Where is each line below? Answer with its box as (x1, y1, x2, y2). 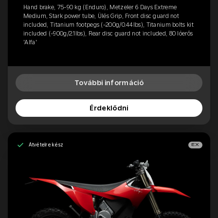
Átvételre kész (28, 142, 63, 148)
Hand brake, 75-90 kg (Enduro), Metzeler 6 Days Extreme (23, 3, 177, 11)
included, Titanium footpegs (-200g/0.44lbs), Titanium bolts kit (23, 21, 194, 28)
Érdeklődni (90, 104, 128, 112)
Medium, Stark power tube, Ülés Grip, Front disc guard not (23, 12, 180, 19)
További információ (74, 78, 144, 87)
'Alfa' (23, 38, 37, 46)
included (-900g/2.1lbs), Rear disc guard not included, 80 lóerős (23, 30, 193, 37)
